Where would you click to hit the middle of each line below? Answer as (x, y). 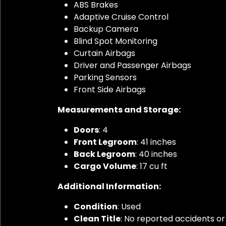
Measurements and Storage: (119, 109)
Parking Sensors (105, 77)
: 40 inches (156, 154)
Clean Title (97, 218)
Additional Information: (109, 186)
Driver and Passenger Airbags (132, 65)
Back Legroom (104, 154)
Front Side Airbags (110, 89)
